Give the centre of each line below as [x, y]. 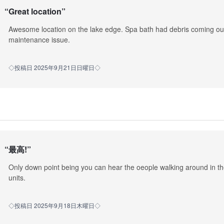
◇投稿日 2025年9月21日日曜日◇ [54, 67]
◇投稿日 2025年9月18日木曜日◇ [54, 205]
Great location [35, 11]
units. [17, 177]
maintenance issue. [39, 39]
